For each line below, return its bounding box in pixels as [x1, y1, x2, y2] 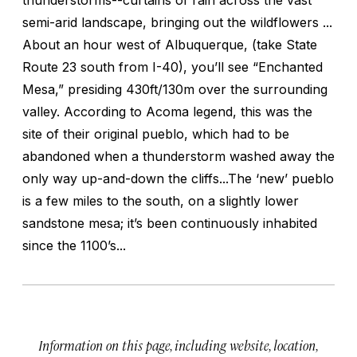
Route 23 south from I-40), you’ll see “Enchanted [22, 58, 323, 75]
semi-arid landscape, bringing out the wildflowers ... [22, 14, 332, 30]
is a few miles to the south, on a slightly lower [22, 192, 299, 209]
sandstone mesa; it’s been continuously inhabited [22, 214, 317, 231]
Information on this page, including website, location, [38, 335, 317, 354]
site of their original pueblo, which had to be [22, 125, 289, 142]
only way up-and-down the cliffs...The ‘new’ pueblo [22, 170, 334, 186]
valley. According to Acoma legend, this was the [22, 103, 312, 120]
